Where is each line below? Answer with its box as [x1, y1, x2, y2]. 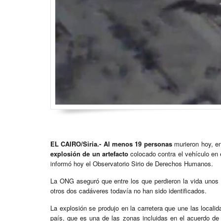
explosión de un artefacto [50, 149, 128, 159]
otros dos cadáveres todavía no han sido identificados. [50, 186, 207, 196]
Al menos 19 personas [103, 139, 172, 149]
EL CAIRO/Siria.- [50, 139, 102, 149]
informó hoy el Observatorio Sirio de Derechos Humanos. [50, 159, 213, 169]
